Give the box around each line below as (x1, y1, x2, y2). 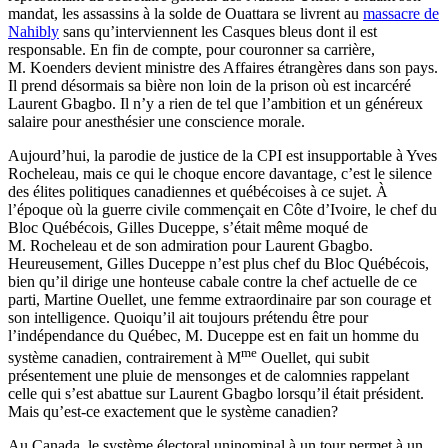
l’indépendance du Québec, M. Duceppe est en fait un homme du (8, 326, 419, 344)
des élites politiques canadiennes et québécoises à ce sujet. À (8, 182, 388, 200)
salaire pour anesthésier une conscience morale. (8, 112, 305, 130)
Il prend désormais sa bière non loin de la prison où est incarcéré (8, 76, 411, 94)
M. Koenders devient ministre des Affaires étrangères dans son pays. (8, 58, 438, 76)
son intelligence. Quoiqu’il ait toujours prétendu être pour (8, 308, 368, 326)
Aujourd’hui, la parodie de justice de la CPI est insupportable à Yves (8, 146, 437, 164)
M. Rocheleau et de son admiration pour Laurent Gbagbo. (8, 236, 373, 254)
